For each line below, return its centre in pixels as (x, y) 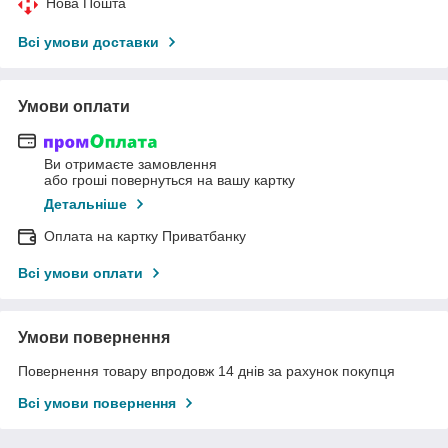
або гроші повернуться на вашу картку (169, 180)
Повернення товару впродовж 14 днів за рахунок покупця (206, 371)
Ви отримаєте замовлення (130, 164)
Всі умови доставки (88, 41)
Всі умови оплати (80, 273)
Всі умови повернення (97, 403)
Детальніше (85, 204)
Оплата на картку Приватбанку (145, 236)
